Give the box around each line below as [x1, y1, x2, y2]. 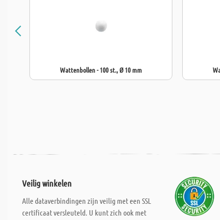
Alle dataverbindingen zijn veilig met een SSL [22, 196, 151, 205]
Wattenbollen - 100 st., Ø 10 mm [60, 65, 142, 74]
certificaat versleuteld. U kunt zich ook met [22, 208, 146, 217]
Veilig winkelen [22, 178, 72, 189]
